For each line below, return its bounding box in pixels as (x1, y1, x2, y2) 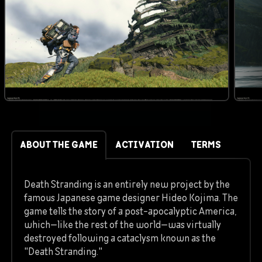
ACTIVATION (115, 139, 174, 151)
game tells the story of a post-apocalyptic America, (24, 205, 236, 218)
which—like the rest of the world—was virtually (24, 218, 221, 232)
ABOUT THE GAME (20, 139, 98, 151)
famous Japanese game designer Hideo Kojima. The (24, 191, 238, 205)
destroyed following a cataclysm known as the (24, 232, 216, 245)
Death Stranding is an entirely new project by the (24, 178, 230, 191)
